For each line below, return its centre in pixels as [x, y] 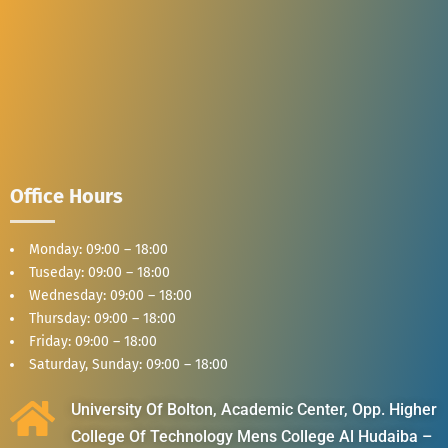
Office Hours [66, 195]
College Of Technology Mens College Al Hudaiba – [252, 436]
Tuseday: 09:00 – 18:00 [99, 272]
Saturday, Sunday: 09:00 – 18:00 [128, 364]
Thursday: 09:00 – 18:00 [102, 318]
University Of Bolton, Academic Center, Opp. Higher [254, 409]
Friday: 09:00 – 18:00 [93, 341]
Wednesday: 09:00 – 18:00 [110, 295]
